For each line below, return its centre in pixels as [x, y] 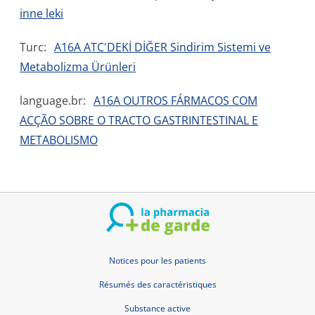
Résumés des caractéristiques [157, 284]
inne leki [41, 13]
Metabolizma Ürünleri [78, 67]
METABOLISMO [59, 140]
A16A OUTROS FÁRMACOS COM [175, 101]
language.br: [53, 101]
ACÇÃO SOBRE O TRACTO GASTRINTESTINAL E [139, 120]
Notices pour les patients [157, 261]
